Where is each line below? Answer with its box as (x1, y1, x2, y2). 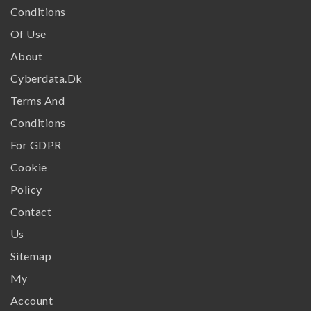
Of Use (10, 27, 47, 41)
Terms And (10, 94, 65, 108)
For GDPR (10, 138, 62, 152)
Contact (10, 205, 52, 219)
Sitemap (10, 249, 52, 263)
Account (10, 294, 53, 308)
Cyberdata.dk (10, 72, 83, 85)
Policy (10, 183, 42, 196)
